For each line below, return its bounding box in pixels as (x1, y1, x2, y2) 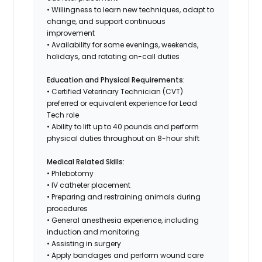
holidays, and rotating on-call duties (47, 51, 180, 61)
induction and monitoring (47, 226, 140, 237)
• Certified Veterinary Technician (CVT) (47, 86, 184, 96)
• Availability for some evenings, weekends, (47, 39, 199, 50)
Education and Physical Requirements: (47, 74, 185, 85)
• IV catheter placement (47, 180, 131, 190)
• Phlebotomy (47, 168, 94, 178)
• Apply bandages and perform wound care (47, 250, 204, 260)
